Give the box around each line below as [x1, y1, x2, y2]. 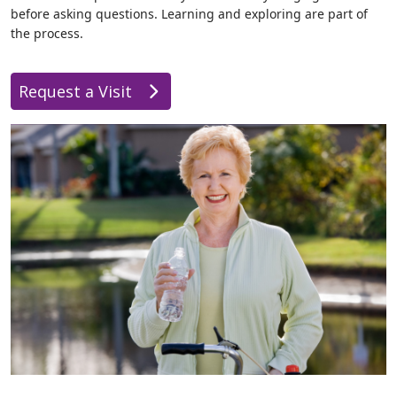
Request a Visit [19, 81, 136, 102]
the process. [11, 25, 83, 42]
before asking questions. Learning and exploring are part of [11, 5, 368, 22]
